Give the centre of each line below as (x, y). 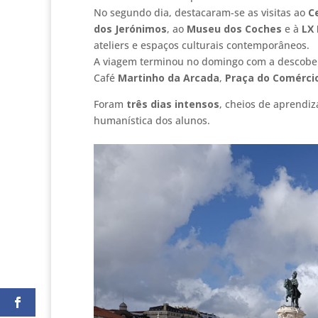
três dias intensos (173, 104)
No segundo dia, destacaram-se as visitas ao (201, 12)
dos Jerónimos (130, 28)
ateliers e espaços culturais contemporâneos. (202, 45)
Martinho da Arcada (169, 77)
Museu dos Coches (234, 28)
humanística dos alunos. (152, 120)
